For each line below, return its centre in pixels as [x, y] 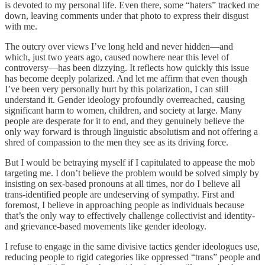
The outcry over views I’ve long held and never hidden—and [119, 46]
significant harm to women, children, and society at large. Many [123, 110]
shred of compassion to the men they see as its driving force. [117, 142]
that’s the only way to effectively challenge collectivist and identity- [130, 215]
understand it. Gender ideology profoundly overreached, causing [125, 99]
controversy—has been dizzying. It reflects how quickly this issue [127, 67]
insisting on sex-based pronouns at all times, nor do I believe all [122, 183]
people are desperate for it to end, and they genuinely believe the [125, 121]
